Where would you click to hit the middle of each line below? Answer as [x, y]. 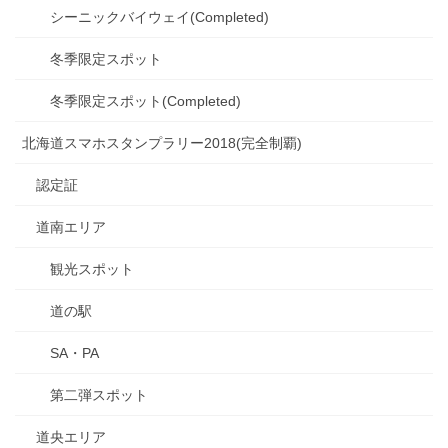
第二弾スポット [99, 394]
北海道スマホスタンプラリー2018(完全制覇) [162, 142]
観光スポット [92, 268]
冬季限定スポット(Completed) [145, 100]
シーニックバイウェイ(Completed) [159, 16]
